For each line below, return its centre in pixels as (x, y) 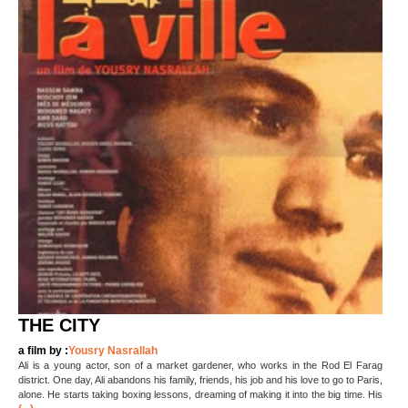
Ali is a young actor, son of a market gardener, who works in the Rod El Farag (200, 366)
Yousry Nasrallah (113, 351)
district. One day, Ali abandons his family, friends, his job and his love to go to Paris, (200, 380)
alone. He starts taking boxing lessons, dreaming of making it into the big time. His (200, 395)
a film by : (43, 351)
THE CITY (59, 326)
